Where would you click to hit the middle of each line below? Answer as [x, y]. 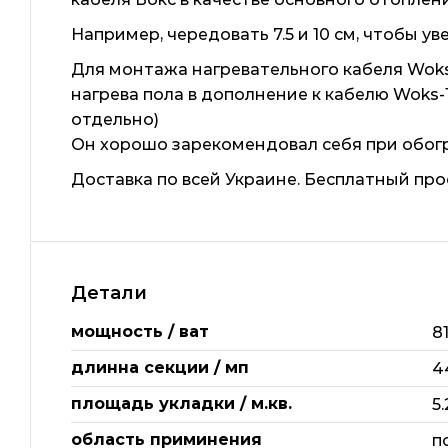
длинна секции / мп [160, 367]
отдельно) [115, 119]
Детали [109, 292]
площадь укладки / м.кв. [181, 403]
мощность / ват [140, 331]
